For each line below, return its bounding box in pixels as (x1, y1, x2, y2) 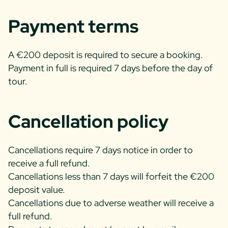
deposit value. (8, 183, 65, 195)
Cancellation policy (8, 109, 168, 133)
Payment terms (8, 14, 138, 39)
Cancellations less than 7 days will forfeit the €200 (8, 170, 214, 182)
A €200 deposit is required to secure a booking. (8, 49, 203, 61)
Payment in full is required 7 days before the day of (8, 62, 213, 74)
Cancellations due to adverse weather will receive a (8, 196, 214, 209)
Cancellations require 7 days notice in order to (8, 144, 193, 156)
